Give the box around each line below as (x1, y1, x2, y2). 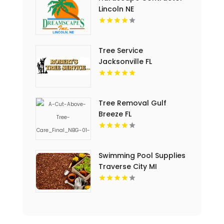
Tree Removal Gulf (98, 97, 166, 108)
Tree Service (98, 45, 143, 55)
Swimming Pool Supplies (98, 150, 185, 160)
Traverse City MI (98, 161, 157, 171)
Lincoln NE (98, 3, 134, 14)
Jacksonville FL (98, 56, 152, 66)
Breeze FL (98, 108, 131, 119)
